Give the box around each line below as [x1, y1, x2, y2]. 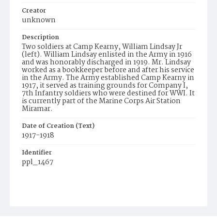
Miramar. [22, 103, 53, 115]
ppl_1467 [22, 156, 53, 168]
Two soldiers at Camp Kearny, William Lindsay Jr [22, 41, 182, 53]
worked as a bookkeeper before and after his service [22, 64, 194, 76]
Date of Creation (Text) [22, 121, 94, 131]
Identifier [22, 148, 52, 158]
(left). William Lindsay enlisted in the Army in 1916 [22, 49, 192, 61]
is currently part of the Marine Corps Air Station [22, 95, 181, 107]
